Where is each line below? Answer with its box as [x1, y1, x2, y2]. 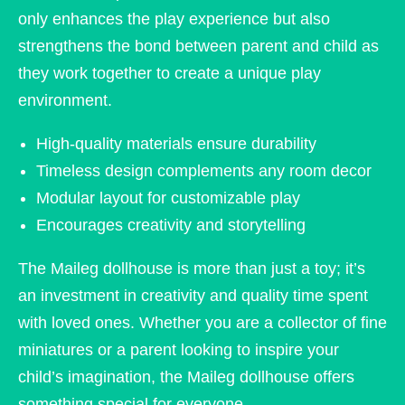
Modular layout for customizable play [36, 189, 301, 208]
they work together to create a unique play [18, 64, 321, 83]
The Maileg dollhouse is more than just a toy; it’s [18, 259, 365, 278]
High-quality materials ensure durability [36, 135, 317, 154]
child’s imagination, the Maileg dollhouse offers [18, 368, 354, 387]
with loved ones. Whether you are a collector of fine [18, 314, 387, 333]
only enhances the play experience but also [18, 10, 330, 29]
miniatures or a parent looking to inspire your [18, 341, 339, 360]
